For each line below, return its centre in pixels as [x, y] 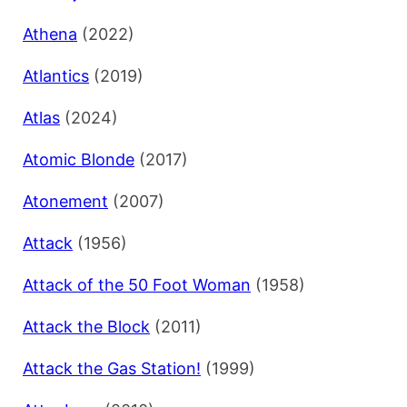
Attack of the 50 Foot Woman [137, 285]
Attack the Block [86, 327]
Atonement [65, 202]
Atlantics [56, 76]
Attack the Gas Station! [112, 369]
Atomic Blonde [79, 160]
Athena [50, 35]
